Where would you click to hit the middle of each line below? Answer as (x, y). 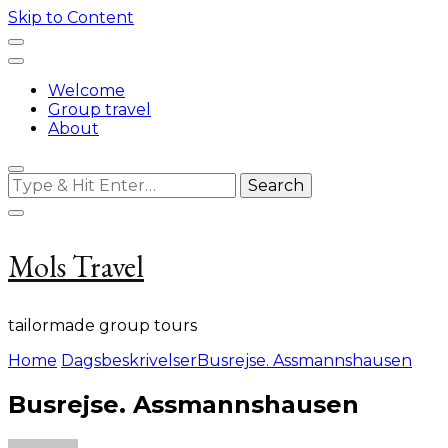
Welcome (86, 90)
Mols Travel (76, 266)
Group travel (99, 109)
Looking (39, 181)
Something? (56, 219)
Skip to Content (71, 17)
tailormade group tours (102, 325)
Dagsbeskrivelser (129, 360)
